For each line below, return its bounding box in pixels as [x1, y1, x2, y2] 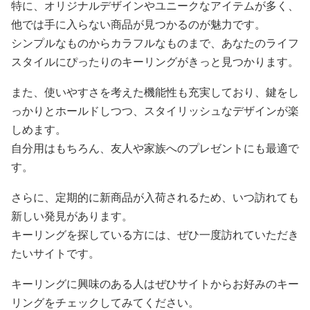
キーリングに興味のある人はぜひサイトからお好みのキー [11, 278, 299, 290]
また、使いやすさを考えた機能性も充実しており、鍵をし [11, 86, 299, 98]
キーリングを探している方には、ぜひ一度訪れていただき [11, 229, 299, 241]
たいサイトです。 [11, 248, 100, 259]
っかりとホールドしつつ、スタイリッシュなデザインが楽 [11, 105, 299, 117]
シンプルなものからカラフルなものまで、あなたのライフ [11, 37, 299, 49]
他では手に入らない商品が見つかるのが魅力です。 [11, 19, 266, 30]
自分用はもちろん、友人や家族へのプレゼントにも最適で [11, 143, 299, 154]
